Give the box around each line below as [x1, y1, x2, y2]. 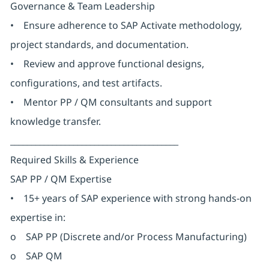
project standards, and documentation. [10, 38, 189, 52]
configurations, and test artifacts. [10, 76, 162, 90]
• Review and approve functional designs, [10, 57, 204, 71]
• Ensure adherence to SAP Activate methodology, [10, 19, 242, 32]
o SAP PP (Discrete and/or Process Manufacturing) [10, 230, 247, 244]
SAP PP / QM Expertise [10, 172, 112, 186]
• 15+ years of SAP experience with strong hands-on [10, 192, 252, 205]
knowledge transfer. [10, 115, 101, 128]
